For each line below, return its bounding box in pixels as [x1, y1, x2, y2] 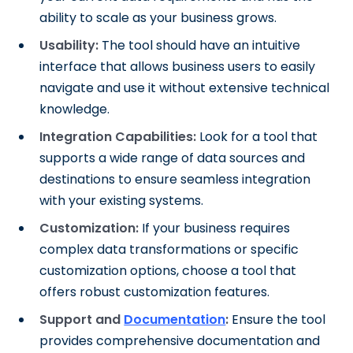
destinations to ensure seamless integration [39, 170, 311, 188]
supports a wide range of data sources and [39, 149, 306, 167]
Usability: [39, 36, 99, 54]
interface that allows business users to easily [39, 58, 316, 76]
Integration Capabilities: [39, 128, 197, 146]
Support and [39, 310, 124, 329]
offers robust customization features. [39, 283, 270, 301]
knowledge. [39, 100, 110, 118]
